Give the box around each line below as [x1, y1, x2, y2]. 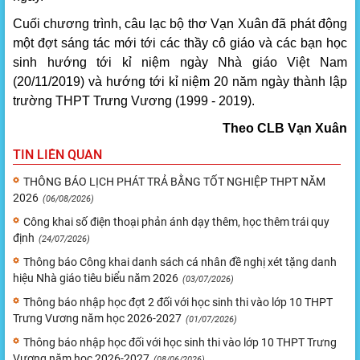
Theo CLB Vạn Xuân [223, 121, 347, 135]
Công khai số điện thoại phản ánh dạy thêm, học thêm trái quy [23, 215, 329, 228]
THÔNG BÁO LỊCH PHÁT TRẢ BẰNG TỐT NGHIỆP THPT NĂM [23, 174, 325, 188]
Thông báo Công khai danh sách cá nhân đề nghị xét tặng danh [23, 255, 337, 268]
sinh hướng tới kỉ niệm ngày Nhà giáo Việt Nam [13, 55, 347, 69]
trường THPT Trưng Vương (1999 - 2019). [13, 93, 255, 108]
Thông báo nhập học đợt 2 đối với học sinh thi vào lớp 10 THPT [23, 295, 333, 309]
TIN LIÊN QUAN [13, 146, 102, 162]
